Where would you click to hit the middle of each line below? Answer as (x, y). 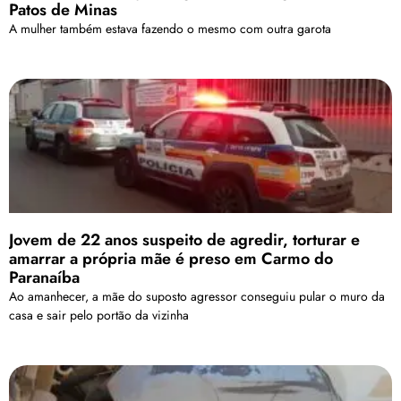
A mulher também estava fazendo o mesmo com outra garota (170, 29)
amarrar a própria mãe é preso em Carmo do (171, 259)
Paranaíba (44, 278)
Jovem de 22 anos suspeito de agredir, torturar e (184, 240)
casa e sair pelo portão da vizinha (99, 316)
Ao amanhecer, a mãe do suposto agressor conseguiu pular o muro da (197, 297)
